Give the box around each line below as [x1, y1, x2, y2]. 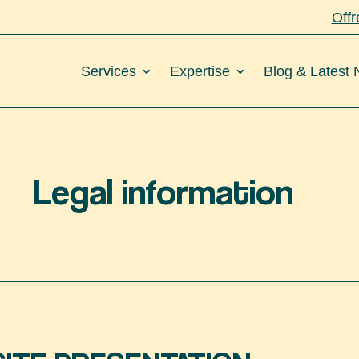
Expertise [169, 63, 230, 80]
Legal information [33, 168, 293, 212]
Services [80, 63, 136, 80]
